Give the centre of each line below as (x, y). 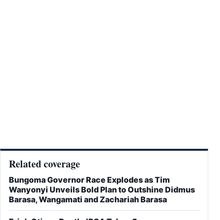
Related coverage (44, 164)
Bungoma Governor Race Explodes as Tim (89, 180)
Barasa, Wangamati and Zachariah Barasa (88, 200)
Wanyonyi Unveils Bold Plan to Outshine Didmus (102, 190)
